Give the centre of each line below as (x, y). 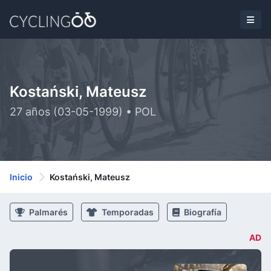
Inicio (21, 177)
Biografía (202, 212)
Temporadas (127, 212)
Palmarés (47, 212)
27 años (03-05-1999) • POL (83, 112)
